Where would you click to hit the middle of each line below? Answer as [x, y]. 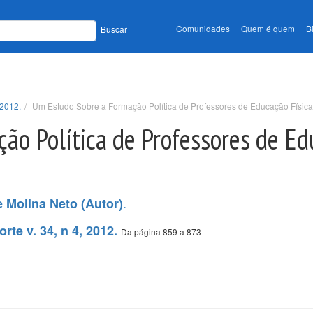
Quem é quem [268, 29]
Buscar [114, 29]
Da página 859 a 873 [161, 231]
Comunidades [203, 29]
